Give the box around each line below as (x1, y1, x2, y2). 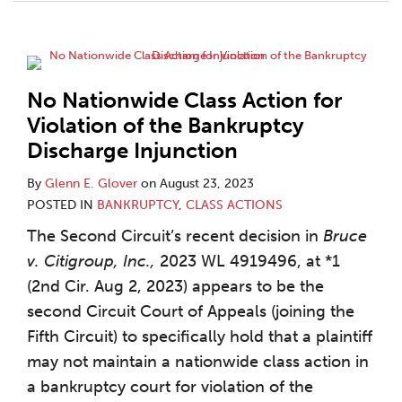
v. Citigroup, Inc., (27, 251, 155, 271)
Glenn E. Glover (45, 176, 137, 191)
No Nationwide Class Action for (27, 87, 342, 113)
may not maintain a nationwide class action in (27, 352, 369, 371)
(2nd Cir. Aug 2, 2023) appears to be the (27, 276, 324, 296)
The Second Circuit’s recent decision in (27, 226, 323, 246)
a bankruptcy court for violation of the (27, 377, 313, 397)
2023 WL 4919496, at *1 (155, 251, 340, 271)
